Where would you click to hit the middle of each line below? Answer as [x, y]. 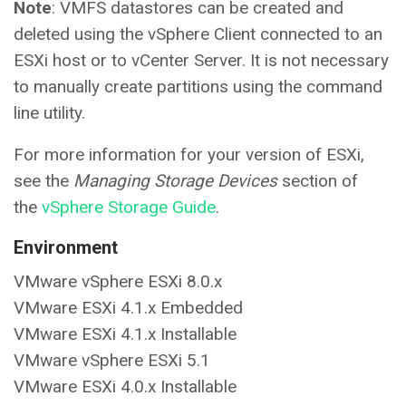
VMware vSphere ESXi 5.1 [112, 361]
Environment [66, 248]
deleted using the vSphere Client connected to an [198, 34]
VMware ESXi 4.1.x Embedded [128, 308]
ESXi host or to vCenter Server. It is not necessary [201, 61]
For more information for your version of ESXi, [189, 155]
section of [318, 181]
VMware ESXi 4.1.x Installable [125, 334]
